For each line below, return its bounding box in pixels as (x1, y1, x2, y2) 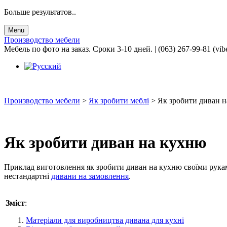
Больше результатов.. (4, 7, 76, 16)
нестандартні (4, 172, 51, 181)
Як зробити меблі (89, 96, 149, 105)
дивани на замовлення (51, 172, 129, 181)
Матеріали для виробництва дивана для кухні (26, 216, 184, 225)
